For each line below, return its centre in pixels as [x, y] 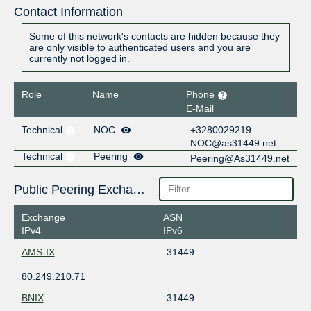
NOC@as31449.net [234, 143]
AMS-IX [38, 252]
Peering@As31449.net [240, 158]
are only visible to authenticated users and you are [140, 48]
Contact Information [68, 12]
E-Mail [200, 108]
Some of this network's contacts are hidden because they [154, 36]
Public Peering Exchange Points [138, 189]
